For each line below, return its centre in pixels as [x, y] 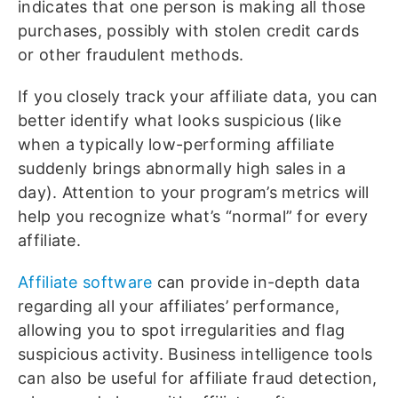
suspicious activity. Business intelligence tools [195, 354]
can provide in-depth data [256, 283]
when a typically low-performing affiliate [176, 145]
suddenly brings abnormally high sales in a [182, 169]
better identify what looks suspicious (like [179, 121]
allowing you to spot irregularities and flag [182, 330]
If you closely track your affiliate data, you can [198, 97]
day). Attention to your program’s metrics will [194, 193]
